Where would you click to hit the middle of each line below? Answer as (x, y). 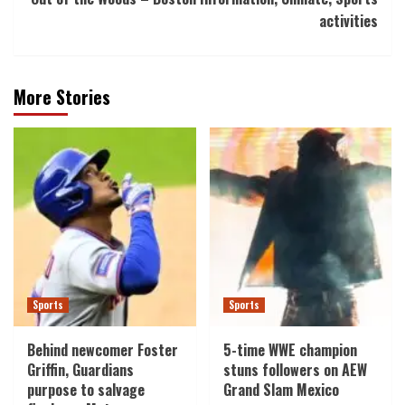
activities (348, 20)
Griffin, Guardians (80, 369)
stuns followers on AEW (295, 369)
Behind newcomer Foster (103, 349)
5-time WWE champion (290, 349)
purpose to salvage (86, 389)
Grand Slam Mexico (281, 389)
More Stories (62, 96)
